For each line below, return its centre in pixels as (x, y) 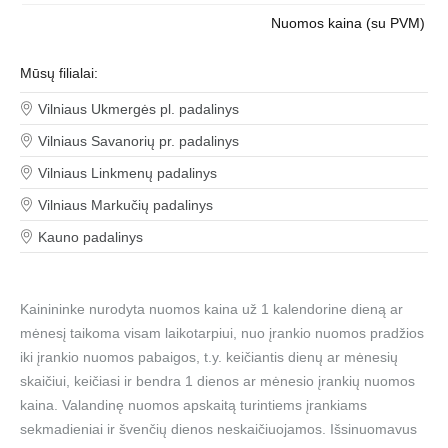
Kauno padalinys (90, 237)
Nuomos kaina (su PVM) (348, 23)
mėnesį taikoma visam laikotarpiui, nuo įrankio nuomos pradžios (222, 333)
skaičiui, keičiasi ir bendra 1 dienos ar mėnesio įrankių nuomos (217, 381)
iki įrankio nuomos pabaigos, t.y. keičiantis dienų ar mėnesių (209, 357)
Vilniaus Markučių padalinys (125, 205)
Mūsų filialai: (59, 73)
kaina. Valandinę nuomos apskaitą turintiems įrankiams (193, 405)
